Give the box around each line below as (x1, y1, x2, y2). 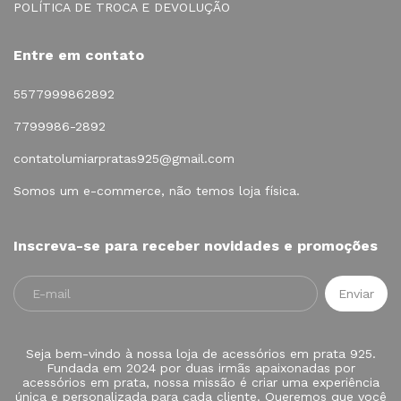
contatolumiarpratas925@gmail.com (13, 150, 235, 166)
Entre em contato (13, 46, 144, 64)
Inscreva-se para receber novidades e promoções (13, 236, 378, 254)
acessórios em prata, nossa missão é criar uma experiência (21, 374, 380, 389)
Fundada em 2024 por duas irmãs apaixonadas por (46, 360, 355, 375)
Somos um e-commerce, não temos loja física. (13, 183, 300, 198)
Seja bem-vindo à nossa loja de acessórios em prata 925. (25, 346, 376, 361)
